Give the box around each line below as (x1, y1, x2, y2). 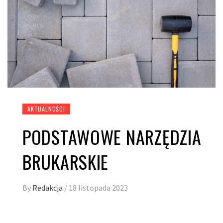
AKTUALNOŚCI (27, 104, 65, 113)
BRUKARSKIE (22, 148, 109, 175)
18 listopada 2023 (69, 182, 128, 193)
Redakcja (32, 182, 64, 193)
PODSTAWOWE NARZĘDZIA (22, 123, 202, 150)
